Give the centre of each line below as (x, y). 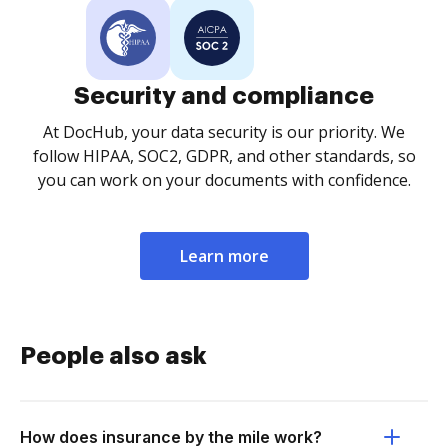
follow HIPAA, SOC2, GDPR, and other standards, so (224, 156)
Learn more (224, 256)
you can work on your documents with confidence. (224, 180)
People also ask (113, 356)
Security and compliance (224, 96)
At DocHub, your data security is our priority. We (224, 132)
